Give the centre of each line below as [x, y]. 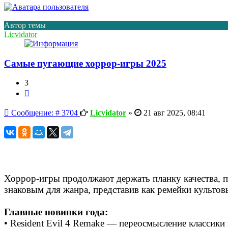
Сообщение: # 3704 [44, 113]
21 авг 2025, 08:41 [174, 113]
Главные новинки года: [56, 212]
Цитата [41, 92]
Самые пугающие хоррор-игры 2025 [85, 63]
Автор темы [25, 25]
